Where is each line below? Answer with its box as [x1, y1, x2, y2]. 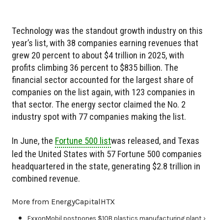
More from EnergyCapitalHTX [12, 197, 115, 207]
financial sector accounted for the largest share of [12, 75, 193, 85]
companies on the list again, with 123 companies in [12, 87, 195, 98]
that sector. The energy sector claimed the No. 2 [12, 99, 186, 110]
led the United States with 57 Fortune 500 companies [12, 149, 202, 160]
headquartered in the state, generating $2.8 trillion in [12, 161, 200, 172]
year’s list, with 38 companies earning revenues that [12, 38, 198, 49]
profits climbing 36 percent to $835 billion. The [12, 62, 178, 73]
